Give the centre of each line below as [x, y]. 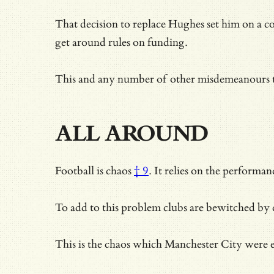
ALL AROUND [131, 134]
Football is [80, 171]
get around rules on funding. [121, 42]
